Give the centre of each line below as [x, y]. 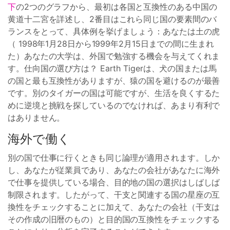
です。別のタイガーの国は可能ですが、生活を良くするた [114, 93]
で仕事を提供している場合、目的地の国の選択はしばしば [114, 182]
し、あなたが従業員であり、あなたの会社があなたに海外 [114, 170]
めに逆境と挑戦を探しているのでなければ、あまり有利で [114, 105]
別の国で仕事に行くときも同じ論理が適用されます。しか [114, 158]
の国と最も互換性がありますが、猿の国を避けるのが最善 [114, 81]
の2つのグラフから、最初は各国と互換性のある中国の [116, 7]
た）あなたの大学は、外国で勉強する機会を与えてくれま [114, 56]
